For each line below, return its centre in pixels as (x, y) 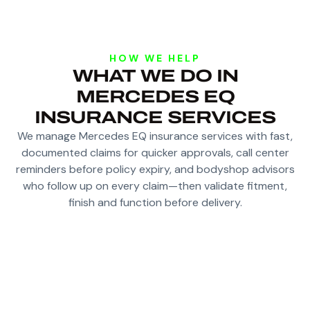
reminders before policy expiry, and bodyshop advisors (155, 170)
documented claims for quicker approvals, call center (155, 153)
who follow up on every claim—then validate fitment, (155, 186)
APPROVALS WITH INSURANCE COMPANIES (155, 271)
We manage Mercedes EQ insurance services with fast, (155, 136)
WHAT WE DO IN (155, 76)
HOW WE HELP (155, 58)
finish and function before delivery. (155, 203)
